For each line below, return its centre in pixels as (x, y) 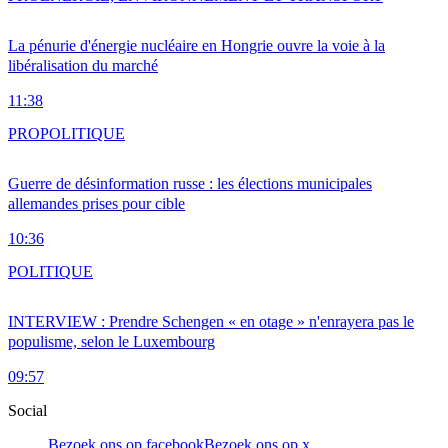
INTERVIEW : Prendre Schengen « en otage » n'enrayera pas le (211, 322)
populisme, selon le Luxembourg (111, 342)
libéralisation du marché (83, 66)
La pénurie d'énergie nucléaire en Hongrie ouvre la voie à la (196, 46)
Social (27, 411)
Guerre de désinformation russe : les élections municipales (190, 184)
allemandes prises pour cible (96, 204)
